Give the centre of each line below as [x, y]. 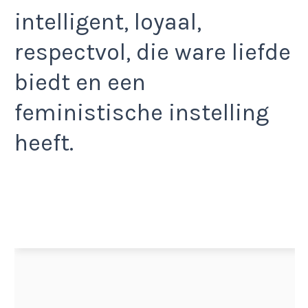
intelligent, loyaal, [108, 22]
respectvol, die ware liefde [153, 53]
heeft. [44, 143]
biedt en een [80, 83]
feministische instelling [142, 113]
